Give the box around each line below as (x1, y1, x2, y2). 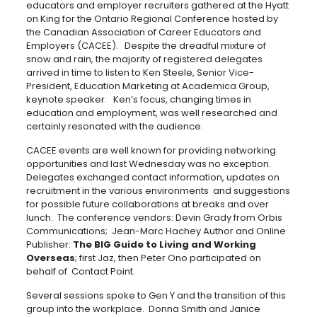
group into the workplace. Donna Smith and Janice (25, 302, 260, 316)
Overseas (25, 251, 75, 265)
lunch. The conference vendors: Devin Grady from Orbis (25, 211, 282, 224)
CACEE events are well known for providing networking (25, 144, 276, 157)
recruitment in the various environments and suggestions (25, 184, 290, 197)
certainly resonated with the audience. (25, 120, 203, 133)
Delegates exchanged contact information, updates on (25, 171, 279, 184)
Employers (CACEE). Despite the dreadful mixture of (25, 39, 266, 52)
